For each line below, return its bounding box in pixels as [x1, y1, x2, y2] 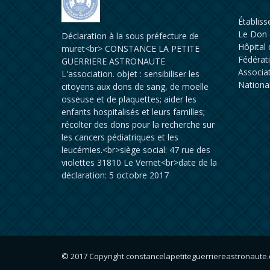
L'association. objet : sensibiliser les [61, 68, 199, 80]
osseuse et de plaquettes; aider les [61, 93, 196, 105]
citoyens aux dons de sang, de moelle [61, 81, 209, 92]
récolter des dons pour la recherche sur [61, 119, 215, 130]
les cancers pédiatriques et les [61, 131, 178, 143]
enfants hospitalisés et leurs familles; [61, 106, 205, 118]
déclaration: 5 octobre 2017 [61, 169, 169, 181]
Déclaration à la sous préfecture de [61, 30, 199, 42]
